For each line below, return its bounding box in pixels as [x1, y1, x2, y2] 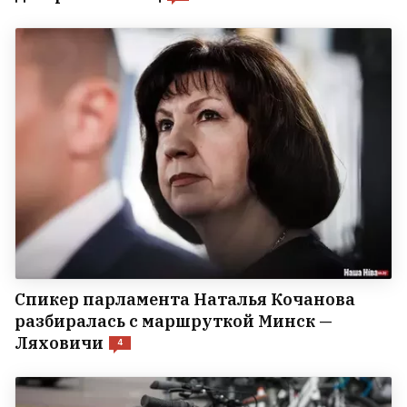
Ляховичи [15, 332, 104, 353]
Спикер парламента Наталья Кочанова [15, 288, 355, 310]
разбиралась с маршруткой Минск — [15, 310, 333, 332]
